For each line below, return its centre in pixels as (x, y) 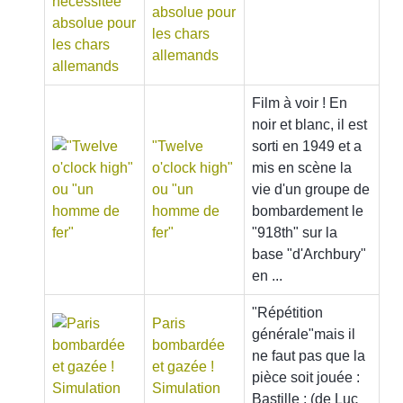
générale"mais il (304, 334)
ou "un (173, 189)
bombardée (188, 345)
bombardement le (308, 211)
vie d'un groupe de (311, 189)
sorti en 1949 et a (307, 146)
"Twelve (178, 146)
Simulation (186, 388)
